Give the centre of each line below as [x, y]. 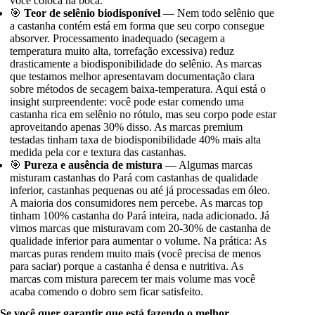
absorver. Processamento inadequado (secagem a [118, 39]
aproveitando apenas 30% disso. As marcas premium [127, 127]
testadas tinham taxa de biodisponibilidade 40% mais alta [136, 140]
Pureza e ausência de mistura [94, 165]
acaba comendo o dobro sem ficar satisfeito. [107, 292]
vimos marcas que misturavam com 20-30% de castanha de [141, 229]
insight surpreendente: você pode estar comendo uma [127, 102]
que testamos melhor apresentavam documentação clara [133, 77]
